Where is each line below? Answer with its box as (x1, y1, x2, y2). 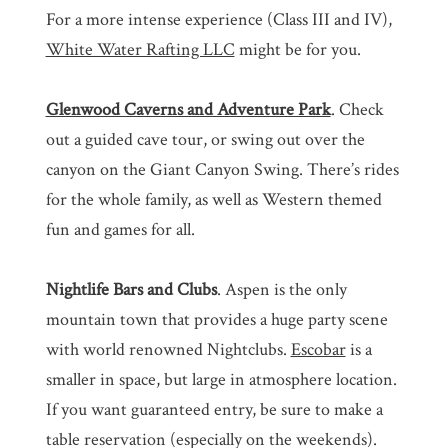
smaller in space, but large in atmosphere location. (45, 367, 397, 391)
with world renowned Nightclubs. (45, 337, 291, 361)
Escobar (290, 337, 346, 361)
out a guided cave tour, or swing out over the (45, 127, 365, 151)
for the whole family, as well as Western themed (45, 187, 382, 211)
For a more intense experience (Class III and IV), (45, 7, 392, 31)
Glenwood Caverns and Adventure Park (45, 97, 331, 121)
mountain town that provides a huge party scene (45, 307, 388, 331)
